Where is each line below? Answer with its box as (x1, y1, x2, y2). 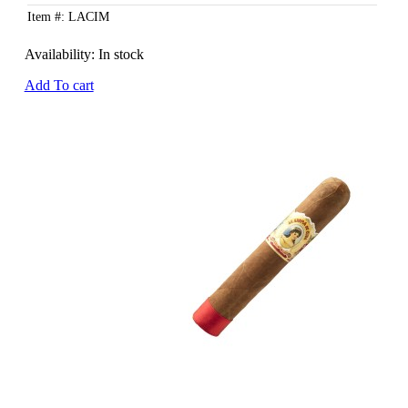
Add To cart (24, 77, 94, 94)
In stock (97, 46, 144, 63)
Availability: (24, 46, 98, 63)
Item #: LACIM (26, 10, 109, 25)
